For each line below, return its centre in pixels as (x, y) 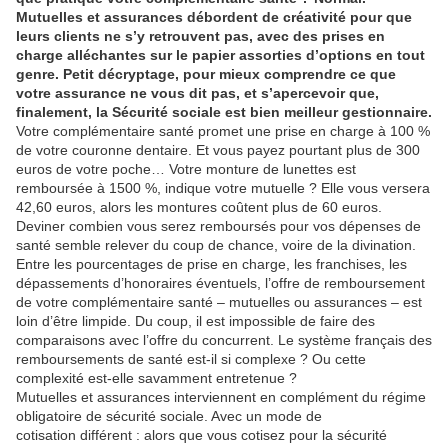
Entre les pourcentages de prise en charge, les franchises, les (211, 264)
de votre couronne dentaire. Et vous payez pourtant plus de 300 (218, 150)
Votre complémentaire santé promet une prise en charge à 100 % (223, 131)
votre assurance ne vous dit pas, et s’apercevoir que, (197, 93)
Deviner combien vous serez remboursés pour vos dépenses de (218, 226)
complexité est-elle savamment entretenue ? (156, 378)
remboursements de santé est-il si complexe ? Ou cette (191, 359)
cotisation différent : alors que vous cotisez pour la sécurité (201, 435)
